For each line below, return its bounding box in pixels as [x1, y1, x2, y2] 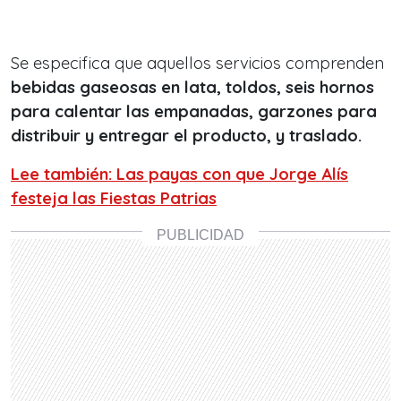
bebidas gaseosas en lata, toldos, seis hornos [11, 77, 374, 98]
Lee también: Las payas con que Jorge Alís [11, 164, 348, 184]
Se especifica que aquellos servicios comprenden [11, 53, 384, 73]
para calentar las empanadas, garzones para [11, 101, 377, 122]
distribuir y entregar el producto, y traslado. [11, 125, 362, 146]
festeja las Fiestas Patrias [11, 188, 217, 209]
